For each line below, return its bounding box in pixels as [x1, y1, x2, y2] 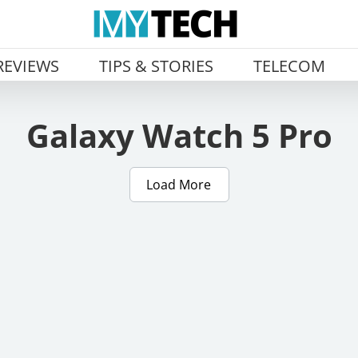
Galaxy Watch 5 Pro [26, 113, 332, 157]
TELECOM [253, 55, 325, 77]
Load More [145, 175, 211, 193]
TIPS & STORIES [98, 55, 213, 77]
